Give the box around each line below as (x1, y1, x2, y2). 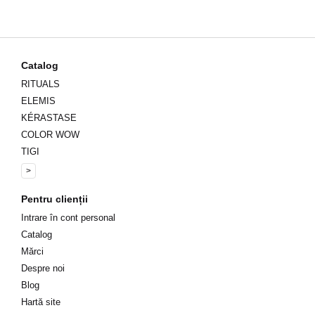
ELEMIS (21, 96, 56, 107)
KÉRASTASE (21, 112, 77, 124)
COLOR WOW (21, 129, 79, 141)
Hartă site (21, 297, 60, 308)
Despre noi (21, 263, 65, 274)
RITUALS (21, 79, 60, 90)
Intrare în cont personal (21, 212, 115, 224)
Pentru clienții (21, 193, 88, 205)
